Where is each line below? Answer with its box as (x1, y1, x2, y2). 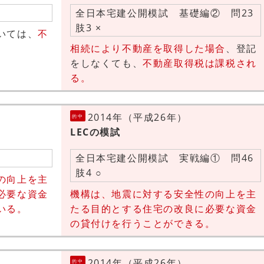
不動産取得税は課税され (143, 57, 257, 70)
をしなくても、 (70, 57, 143, 70)
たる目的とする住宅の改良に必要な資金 (70, 202, 257, 215)
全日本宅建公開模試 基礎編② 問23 (75, 6, 254, 19)
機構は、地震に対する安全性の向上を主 (70, 187, 257, 200)
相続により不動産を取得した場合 (70, 42, 226, 55)
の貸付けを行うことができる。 (70, 216, 216, 230)
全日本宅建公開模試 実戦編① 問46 (75, 151, 254, 165)
